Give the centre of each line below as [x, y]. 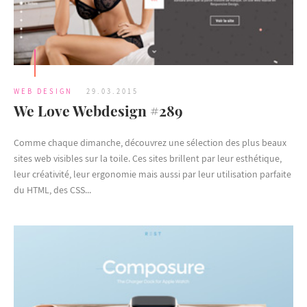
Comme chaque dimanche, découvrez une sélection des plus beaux [150, 142]
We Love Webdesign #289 [98, 110]
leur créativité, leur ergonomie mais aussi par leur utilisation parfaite [152, 174]
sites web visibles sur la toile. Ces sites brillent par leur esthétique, [148, 158]
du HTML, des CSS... [52, 189]
